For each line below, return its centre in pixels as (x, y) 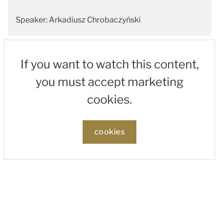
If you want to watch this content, (109, 64)
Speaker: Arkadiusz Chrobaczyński (79, 20)
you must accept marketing (109, 82)
